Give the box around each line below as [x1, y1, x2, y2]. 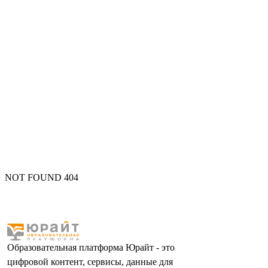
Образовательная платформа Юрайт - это [7, 242, 175, 252]
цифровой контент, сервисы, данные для [7, 257, 173, 267]
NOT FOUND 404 [5, 172, 78, 182]
